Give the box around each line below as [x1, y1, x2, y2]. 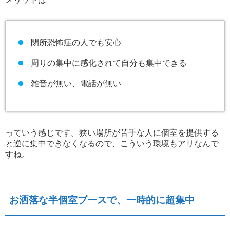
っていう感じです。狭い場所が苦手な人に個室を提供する [5, 128, 219, 137]
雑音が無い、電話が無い [30, 79, 121, 88]
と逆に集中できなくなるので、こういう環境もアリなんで [5, 139, 219, 148]
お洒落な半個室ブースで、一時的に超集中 [9, 194, 195, 205]
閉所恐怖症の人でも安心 [30, 37, 121, 47]
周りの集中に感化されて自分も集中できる [30, 58, 187, 67]
